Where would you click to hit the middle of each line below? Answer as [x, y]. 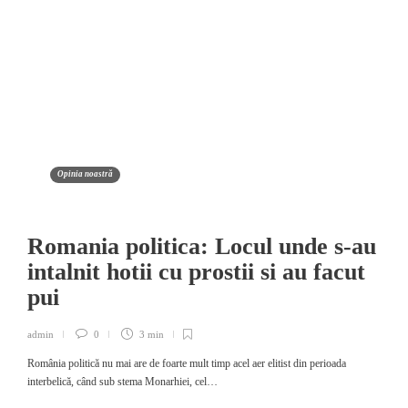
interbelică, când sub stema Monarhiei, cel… [122, 382]
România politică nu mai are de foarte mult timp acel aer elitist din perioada [187, 363]
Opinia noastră [85, 174]
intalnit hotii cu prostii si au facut [196, 272]
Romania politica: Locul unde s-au [202, 246]
